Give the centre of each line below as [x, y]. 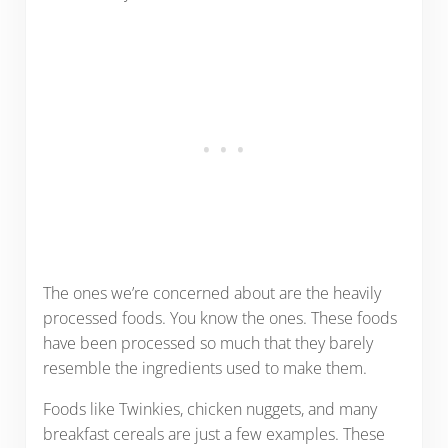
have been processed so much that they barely [207, 343]
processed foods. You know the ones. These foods [219, 318]
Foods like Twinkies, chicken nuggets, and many [209, 409]
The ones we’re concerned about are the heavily [211, 293]
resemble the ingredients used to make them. [204, 368]
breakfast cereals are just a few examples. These [213, 434]
